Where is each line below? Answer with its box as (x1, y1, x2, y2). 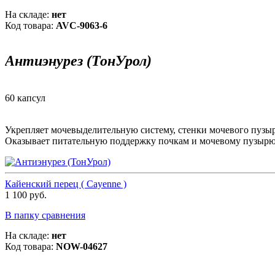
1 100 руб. (5, 189, 47, 200)
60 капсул (5, 92, 45, 103)
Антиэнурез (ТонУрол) (5, 52, 152, 69)
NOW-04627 (56, 241, 107, 252)
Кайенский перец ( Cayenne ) (5, 178, 126, 189)
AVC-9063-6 (56, 20, 107, 31)
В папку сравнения (5, 209, 85, 220)
